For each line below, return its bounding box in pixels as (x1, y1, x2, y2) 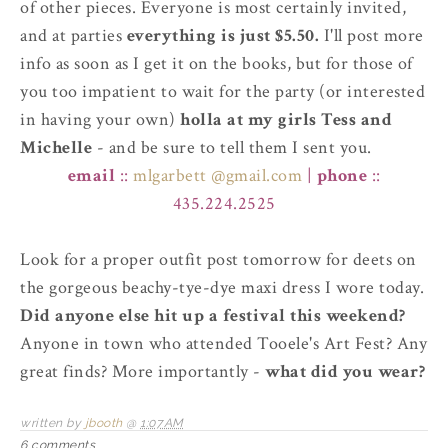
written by (20, 416, 85, 431)
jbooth (84, 416, 123, 431)
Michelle (20, 136, 92, 160)
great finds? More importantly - (20, 360, 265, 384)
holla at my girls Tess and (180, 108, 392, 132)
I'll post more (319, 24, 424, 48)
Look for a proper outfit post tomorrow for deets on (20, 248, 417, 272)
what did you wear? (265, 360, 425, 384)
